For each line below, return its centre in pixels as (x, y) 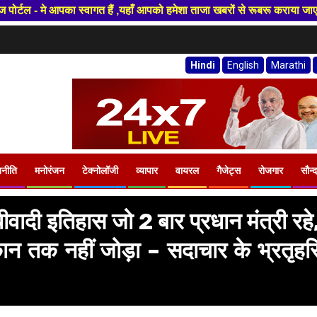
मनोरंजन (50, 171)
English (243, 65)
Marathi (288, 65)
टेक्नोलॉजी (100, 171)
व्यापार (147, 171)
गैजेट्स (229, 171)
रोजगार (271, 171)
